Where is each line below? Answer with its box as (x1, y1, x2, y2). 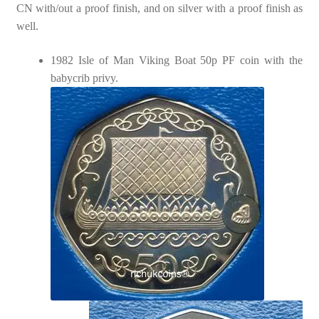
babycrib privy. (50, 71, 118, 84)
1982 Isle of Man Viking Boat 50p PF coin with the (50, 53, 303, 66)
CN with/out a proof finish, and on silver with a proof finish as (16, 2, 303, 15)
